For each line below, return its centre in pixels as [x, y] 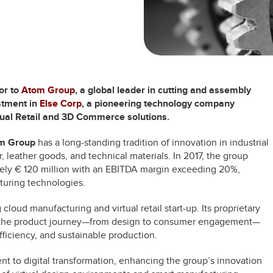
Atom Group [48, 90]
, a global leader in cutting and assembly [163, 90]
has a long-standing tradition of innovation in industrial [152, 142]
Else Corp [61, 103]
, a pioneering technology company [158, 103]
